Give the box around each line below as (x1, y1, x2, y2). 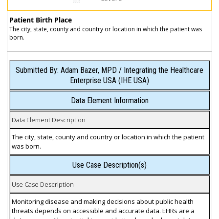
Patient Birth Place (9, 15, 72, 24)
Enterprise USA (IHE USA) (70, 76, 149, 86)
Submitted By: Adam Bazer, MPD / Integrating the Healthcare (16, 66, 203, 75)
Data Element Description (11, 115, 86, 124)
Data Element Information (70, 96, 149, 106)
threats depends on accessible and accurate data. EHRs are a (11, 206, 195, 215)
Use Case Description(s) (72, 160, 147, 170)
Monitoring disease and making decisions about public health (11, 197, 194, 206)
